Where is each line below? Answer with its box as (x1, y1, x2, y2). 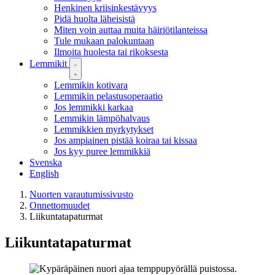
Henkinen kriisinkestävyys (54, 2, 157, 13)
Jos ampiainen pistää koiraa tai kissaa (54, 135, 197, 145)
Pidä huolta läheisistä (54, 14, 135, 24)
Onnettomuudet (29, 200, 90, 211)
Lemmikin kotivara (54, 80, 128, 90)
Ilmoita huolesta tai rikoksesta (54, 47, 168, 57)
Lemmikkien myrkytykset (54, 124, 153, 134)
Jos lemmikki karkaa (54, 102, 133, 112)
